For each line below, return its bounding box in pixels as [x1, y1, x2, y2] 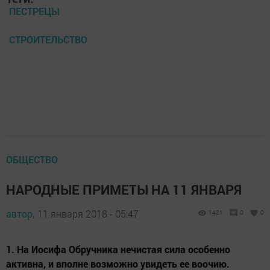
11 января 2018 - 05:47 [37, 207, 139, 220]
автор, [6, 207, 34, 220]
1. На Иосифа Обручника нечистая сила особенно [6, 243, 230, 256]
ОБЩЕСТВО [6, 153, 58, 166]
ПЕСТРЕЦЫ [9, 5, 60, 17]
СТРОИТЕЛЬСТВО [9, 33, 87, 46]
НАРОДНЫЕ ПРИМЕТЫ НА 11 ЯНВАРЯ [6, 181, 242, 198]
